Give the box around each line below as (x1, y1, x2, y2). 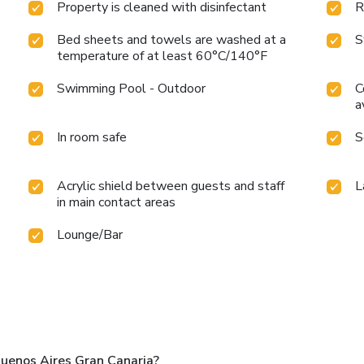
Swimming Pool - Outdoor (57, 80, 206, 98)
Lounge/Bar (57, 226, 123, 245)
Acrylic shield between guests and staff (57, 177, 285, 196)
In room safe (57, 128, 128, 147)
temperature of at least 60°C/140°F (57, 47, 268, 66)
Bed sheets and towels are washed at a (57, 31, 287, 50)
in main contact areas (57, 193, 176, 212)
